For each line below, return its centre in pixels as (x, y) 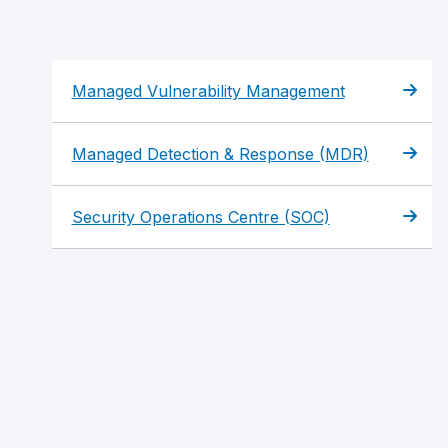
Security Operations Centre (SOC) (200, 217)
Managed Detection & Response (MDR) (220, 154)
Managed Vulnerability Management (208, 91)
